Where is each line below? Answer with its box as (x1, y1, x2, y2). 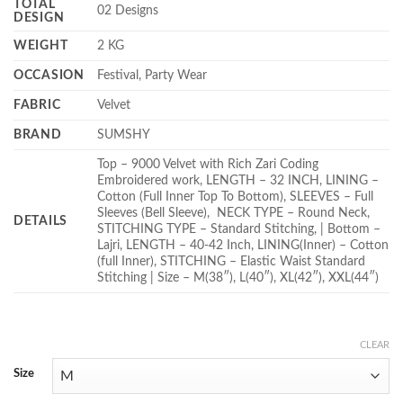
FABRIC (13, 98, 61, 112)
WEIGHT (13, 39, 68, 53)
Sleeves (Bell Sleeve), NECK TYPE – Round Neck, (97, 206, 371, 220)
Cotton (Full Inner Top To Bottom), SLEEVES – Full (97, 190, 374, 204)
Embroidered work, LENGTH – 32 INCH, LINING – (97, 174, 380, 188)
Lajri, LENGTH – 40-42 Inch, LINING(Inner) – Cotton (97, 238, 390, 253)
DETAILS (13, 214, 68, 228)
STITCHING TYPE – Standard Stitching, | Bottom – (97, 222, 381, 237)
